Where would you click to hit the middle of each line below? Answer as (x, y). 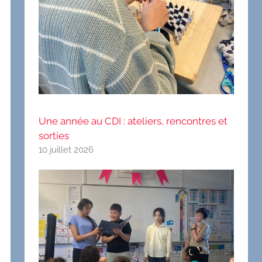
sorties (54, 135)
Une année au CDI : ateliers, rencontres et (133, 121)
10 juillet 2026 (66, 149)
